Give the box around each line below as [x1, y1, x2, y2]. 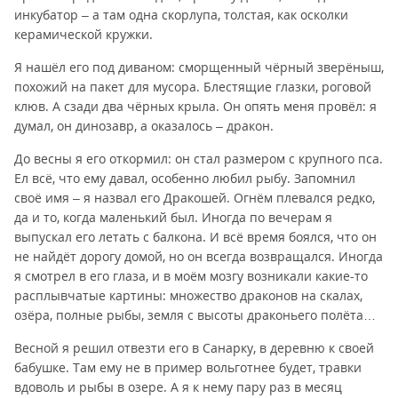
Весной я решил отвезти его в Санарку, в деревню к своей [14, 339, 374, 356]
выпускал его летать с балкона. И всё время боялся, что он [14, 228, 377, 245]
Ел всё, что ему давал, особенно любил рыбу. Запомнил [14, 170, 355, 187]
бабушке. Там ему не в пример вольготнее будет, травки [14, 359, 362, 376]
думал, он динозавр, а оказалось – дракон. [14, 117, 274, 134]
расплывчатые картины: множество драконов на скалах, [14, 287, 362, 304]
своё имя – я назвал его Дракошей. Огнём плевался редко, [14, 189, 375, 206]
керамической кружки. [14, 26, 153, 43]
